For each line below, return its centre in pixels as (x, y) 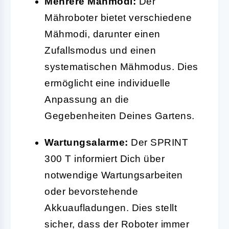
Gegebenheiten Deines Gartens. (120, 116)
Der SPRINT (158, 142)
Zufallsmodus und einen (100, 50)
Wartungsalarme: (86, 142)
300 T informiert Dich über (105, 158)
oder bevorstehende (91, 191)
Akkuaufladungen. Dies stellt (111, 208)
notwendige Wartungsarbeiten (114, 175)
